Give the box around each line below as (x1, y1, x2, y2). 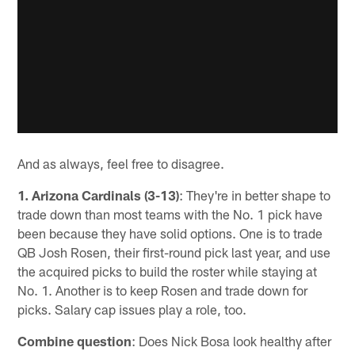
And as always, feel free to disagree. (17, 155, 225, 172)
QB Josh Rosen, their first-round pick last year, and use (17, 244, 331, 261)
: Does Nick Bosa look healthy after (132, 333, 332, 349)
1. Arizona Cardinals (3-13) (17, 187, 180, 204)
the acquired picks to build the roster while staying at (17, 263, 318, 280)
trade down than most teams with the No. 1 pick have (17, 206, 323, 223)
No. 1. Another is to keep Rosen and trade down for (17, 282, 308, 299)
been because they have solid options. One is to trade (17, 225, 323, 242)
